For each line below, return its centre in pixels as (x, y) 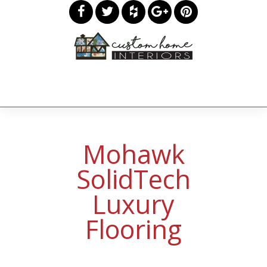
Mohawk (133, 154)
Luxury (133, 204)
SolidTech (133, 179)
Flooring (133, 229)
